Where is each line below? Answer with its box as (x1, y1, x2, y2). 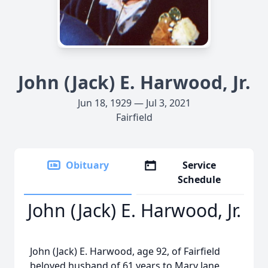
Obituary (66, 159, 109, 172)
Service (182, 159, 217, 172)
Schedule (178, 173, 221, 186)
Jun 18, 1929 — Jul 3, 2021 (77, 96, 191, 109)
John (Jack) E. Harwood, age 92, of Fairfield (30, 245, 220, 258)
